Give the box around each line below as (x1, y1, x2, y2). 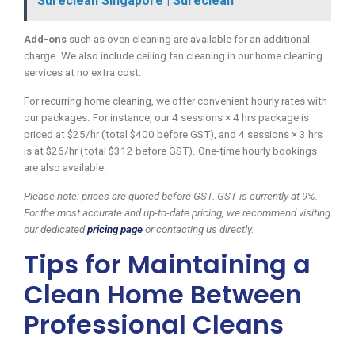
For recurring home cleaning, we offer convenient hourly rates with (24, 95, 327, 108)
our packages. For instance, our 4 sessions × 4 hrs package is (24, 112, 309, 124)
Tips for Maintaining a (24, 246, 311, 283)
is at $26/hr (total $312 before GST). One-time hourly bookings (24, 145, 317, 158)
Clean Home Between (24, 277, 302, 313)
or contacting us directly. (143, 223, 254, 236)
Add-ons (24, 33, 67, 46)
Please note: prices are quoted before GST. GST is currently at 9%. (24, 190, 318, 203)
